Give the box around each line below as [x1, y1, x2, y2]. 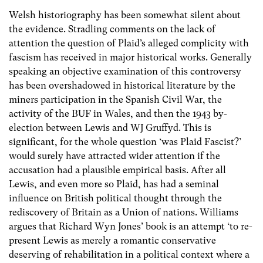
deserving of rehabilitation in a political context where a [9, 249, 249, 261]
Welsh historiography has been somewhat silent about [9, 9, 241, 21]
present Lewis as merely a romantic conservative [9, 235, 216, 247]
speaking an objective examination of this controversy [9, 66, 241, 77]
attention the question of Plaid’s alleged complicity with [9, 38, 249, 49]
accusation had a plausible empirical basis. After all [9, 164, 226, 176]
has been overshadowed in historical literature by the [9, 80, 235, 92]
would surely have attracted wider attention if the [9, 150, 220, 162]
